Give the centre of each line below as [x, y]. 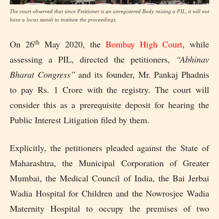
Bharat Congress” [43, 75]
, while [196, 44]
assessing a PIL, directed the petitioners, [93, 59]
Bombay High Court [144, 44]
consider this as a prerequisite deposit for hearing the [109, 105]
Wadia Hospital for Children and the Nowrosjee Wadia [109, 193]
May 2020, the [73, 44]
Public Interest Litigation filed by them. [80, 120]
